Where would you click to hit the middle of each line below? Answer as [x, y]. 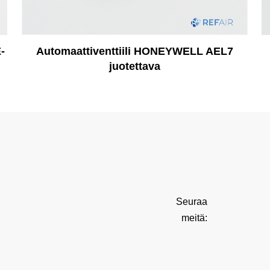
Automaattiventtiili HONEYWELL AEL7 [134, 52]
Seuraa [191, 202]
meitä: [194, 218]
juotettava [134, 67]
